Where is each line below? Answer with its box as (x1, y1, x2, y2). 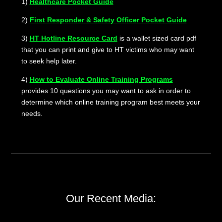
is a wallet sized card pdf (119, 34, 196, 42)
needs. (21, 109, 43, 117)
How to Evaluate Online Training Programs (29, 75, 173, 83)
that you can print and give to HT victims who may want (21, 45, 194, 54)
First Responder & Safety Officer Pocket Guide (29, 15, 187, 24)
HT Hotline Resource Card (29, 34, 117, 42)
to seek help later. (21, 56, 77, 65)
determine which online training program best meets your (21, 98, 200, 106)
